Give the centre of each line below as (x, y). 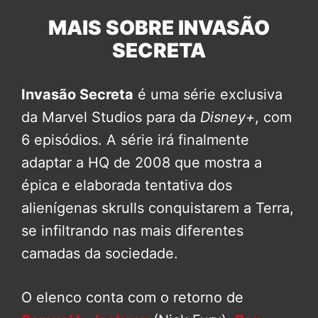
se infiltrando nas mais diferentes (132, 231)
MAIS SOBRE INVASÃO (159, 28)
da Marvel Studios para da (111, 117)
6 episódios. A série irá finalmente (135, 140)
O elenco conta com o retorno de (132, 298)
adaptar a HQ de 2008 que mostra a (142, 163)
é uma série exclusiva (208, 95)
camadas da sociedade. (100, 254)
